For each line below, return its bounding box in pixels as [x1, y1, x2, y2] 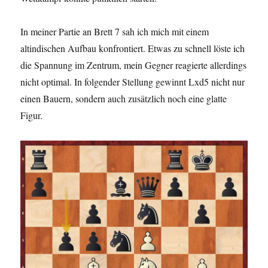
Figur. [20, 108, 43, 121]
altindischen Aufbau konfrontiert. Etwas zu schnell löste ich [20, 41, 245, 54]
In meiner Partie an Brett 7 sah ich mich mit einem [20, 25, 209, 38]
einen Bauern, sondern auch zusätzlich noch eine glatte [20, 92, 227, 105]
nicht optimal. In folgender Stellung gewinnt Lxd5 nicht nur [20, 75, 245, 88]
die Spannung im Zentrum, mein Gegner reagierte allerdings [20, 58, 247, 71]
